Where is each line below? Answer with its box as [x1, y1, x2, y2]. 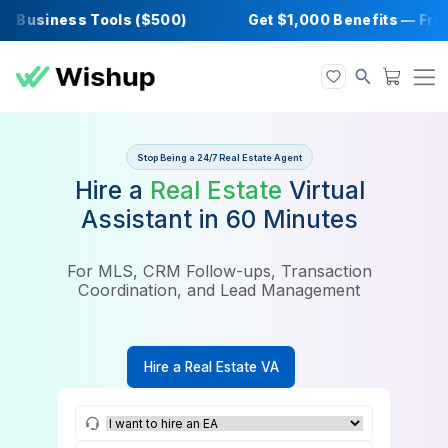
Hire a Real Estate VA [169, 422, 328, 442]
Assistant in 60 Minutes [95, 240, 422, 276]
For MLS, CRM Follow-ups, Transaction [79, 306, 438, 331]
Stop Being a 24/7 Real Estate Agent [161, 178, 356, 192]
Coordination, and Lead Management [92, 329, 425, 353]
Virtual [331, 206, 430, 242]
